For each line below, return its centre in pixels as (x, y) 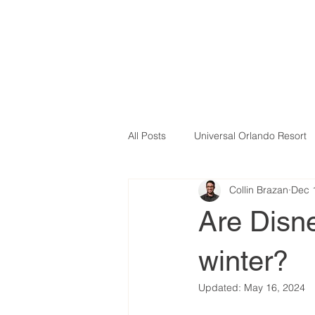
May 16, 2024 (275, 287)
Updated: (221, 287)
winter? (243, 261)
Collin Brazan (259, 190)
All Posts (147, 136)
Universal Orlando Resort (250, 136)
